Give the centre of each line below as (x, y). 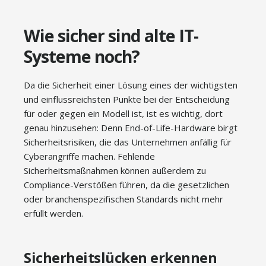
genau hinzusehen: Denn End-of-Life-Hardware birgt (131, 128)
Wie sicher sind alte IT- (111, 36)
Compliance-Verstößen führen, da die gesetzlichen (126, 185)
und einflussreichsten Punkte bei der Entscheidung (127, 99)
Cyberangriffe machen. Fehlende (89, 156)
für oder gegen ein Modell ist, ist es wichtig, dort (123, 114)
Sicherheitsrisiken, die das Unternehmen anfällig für (128, 142)
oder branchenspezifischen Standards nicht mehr (123, 199)
